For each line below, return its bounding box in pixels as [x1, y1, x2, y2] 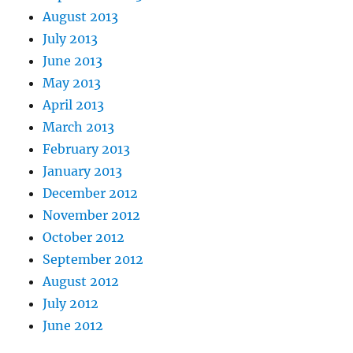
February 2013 [43, 141, 131, 158]
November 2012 [43, 207, 141, 224]
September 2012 [43, 251, 144, 268]
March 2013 [43, 119, 115, 136]
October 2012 [43, 229, 125, 246]
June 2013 [43, 53, 103, 69]
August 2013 [43, 9, 119, 25]
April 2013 [43, 97, 105, 113]
